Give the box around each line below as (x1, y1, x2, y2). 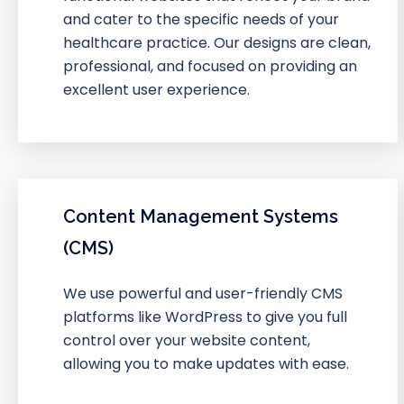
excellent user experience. (63, 78, 250, 100)
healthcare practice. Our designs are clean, (63, 32, 371, 53)
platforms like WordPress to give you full (63, 306, 347, 327)
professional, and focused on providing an (63, 55, 357, 77)
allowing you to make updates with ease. (63, 353, 349, 374)
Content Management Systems (63, 205, 338, 227)
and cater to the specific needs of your (63, 8, 339, 30)
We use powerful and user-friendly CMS (63, 282, 343, 304)
